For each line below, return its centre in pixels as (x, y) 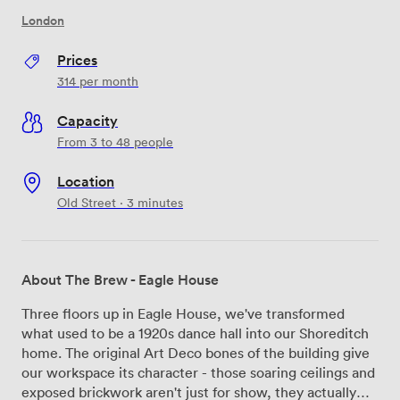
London (43, 20)
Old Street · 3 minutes (120, 202)
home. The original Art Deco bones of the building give (196, 352)
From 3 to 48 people (115, 141)
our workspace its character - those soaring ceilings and (198, 372)
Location (86, 181)
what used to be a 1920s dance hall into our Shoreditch (195, 333)
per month (107, 80)
